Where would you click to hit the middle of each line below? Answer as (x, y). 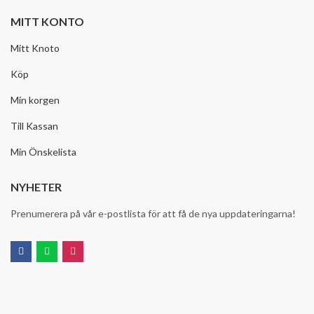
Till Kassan (34, 125)
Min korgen (35, 100)
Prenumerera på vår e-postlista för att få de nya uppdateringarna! (153, 213)
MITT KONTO (47, 21)
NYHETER (36, 186)
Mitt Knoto (35, 48)
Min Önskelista (43, 151)
